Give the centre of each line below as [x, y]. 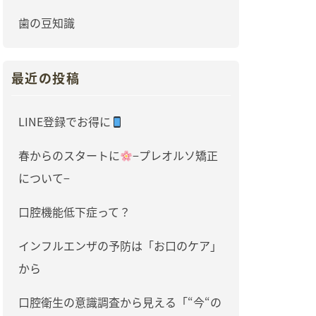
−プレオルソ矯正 [175, 156]
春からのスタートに [69, 156]
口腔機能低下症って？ [74, 212]
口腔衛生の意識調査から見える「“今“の [120, 302]
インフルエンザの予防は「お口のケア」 [120, 246]
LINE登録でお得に [64, 122]
